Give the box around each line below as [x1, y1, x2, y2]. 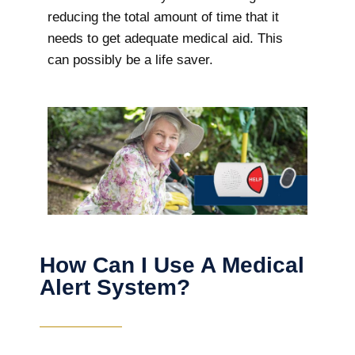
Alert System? [40, 274, 190, 300]
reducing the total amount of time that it [48, 10, 279, 25]
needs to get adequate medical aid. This [48, 31, 283, 46]
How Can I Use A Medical [40, 252, 304, 277]
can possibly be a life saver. [48, 52, 213, 67]
